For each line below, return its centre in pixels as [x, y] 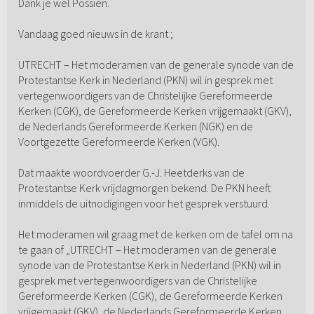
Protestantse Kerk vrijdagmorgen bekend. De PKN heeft [144, 188]
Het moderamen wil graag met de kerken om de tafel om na [155, 234]
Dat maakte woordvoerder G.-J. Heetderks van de [131, 173]
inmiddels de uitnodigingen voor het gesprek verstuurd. [144, 204]
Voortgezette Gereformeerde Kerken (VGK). [118, 142]
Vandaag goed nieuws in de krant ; [95, 34]
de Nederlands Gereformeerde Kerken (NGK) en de [135, 127]
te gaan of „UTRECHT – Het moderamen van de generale [147, 250]
